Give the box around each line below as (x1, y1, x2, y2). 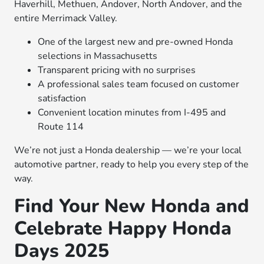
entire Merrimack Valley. (14, 12, 118, 25)
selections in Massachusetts (38, 49, 158, 62)
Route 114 (38, 120, 84, 133)
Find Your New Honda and (14, 193, 250, 219)
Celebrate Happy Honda (14, 216, 232, 241)
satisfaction (38, 92, 87, 105)
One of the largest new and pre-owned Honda (38, 35, 233, 48)
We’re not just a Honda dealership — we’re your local (14, 144, 242, 157)
